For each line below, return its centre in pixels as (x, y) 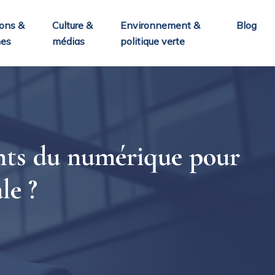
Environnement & (161, 25)
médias (68, 41)
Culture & (72, 25)
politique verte (153, 41)
